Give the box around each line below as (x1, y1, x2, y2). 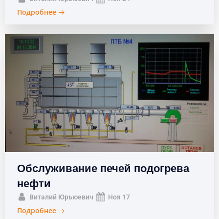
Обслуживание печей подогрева (17, 159, 189, 174)
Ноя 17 (108, 193, 130, 201)
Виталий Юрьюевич (29, 193, 93, 201)
